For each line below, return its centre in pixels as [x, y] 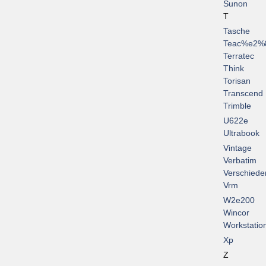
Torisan [237, 81]
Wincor [236, 213]
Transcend [243, 94]
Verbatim [240, 161]
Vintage [237, 148]
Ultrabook [241, 133]
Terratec [239, 56]
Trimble [237, 106]
